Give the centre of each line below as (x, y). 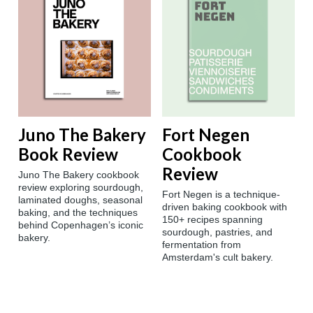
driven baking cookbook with (225, 207)
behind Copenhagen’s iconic (81, 225)
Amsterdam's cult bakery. (218, 257)
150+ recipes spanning (212, 220)
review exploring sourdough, (81, 188)
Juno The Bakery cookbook (79, 175)
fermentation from (202, 245)
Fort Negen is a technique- (221, 195)
